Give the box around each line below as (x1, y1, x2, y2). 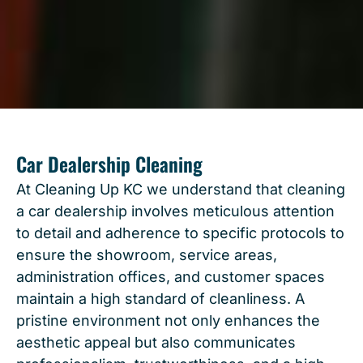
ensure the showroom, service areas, (16, 246, 277, 264)
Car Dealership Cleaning (16, 149, 203, 179)
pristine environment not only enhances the (16, 312, 320, 330)
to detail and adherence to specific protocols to (16, 224, 344, 242)
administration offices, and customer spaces (16, 268, 325, 286)
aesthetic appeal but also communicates (16, 334, 296, 352)
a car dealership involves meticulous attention (16, 203, 335, 220)
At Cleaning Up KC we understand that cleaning (16, 181, 345, 199)
